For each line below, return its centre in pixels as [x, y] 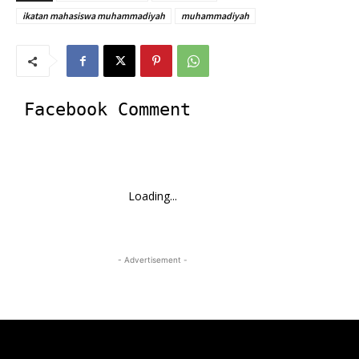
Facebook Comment [107, 109]
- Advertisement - [152, 260]
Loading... [152, 196]
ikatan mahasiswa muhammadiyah [94, 16]
